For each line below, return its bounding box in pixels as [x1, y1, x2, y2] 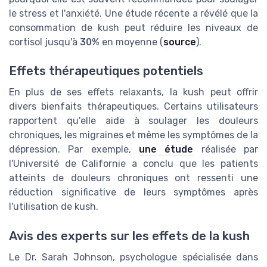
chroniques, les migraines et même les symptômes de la [9, 129, 258, 141]
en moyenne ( [100, 36, 163, 48]
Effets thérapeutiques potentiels [9, 64, 203, 79]
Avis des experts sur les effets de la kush [9, 228, 250, 243]
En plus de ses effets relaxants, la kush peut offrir [9, 86, 258, 98]
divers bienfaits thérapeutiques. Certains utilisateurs [9, 101, 258, 113]
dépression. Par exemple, [9, 144, 139, 156]
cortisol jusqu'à [9, 36, 80, 48]
